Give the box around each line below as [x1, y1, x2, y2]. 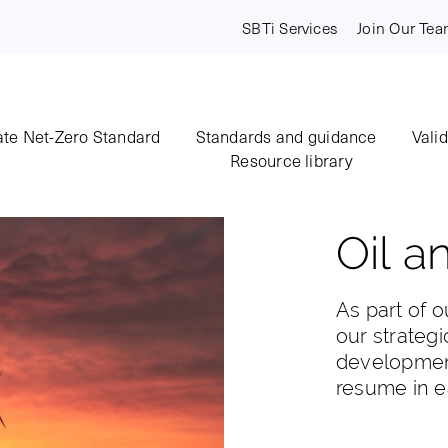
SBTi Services [242, 15, 338, 39]
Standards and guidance [195, 124, 377, 149]
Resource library [230, 148, 353, 173]
